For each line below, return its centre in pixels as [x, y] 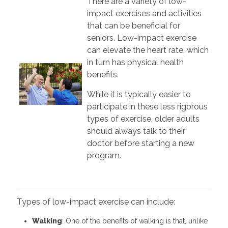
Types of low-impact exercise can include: [96, 202]
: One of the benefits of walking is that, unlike [135, 221]
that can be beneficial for [133, 25]
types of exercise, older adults [143, 119]
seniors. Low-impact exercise [141, 38]
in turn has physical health [135, 62]
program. [105, 155]
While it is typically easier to [139, 94]
